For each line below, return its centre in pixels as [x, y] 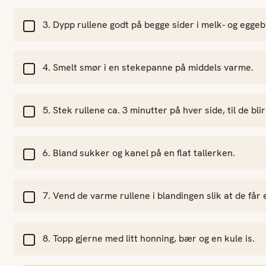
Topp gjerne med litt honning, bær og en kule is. [153, 238]
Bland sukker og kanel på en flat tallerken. [144, 153]
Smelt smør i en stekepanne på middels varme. [153, 67]
